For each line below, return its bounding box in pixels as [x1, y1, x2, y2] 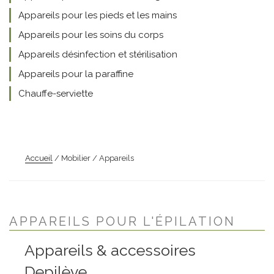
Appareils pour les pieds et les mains [18, 10, 177, 21]
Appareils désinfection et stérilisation [18, 49, 177, 60]
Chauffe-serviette [18, 88, 93, 99]
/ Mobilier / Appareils [53, 154, 134, 163]
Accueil [25, 154, 53, 163]
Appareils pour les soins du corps [18, 29, 163, 40]
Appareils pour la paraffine [18, 68, 133, 80]
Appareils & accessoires [24, 241, 196, 259]
